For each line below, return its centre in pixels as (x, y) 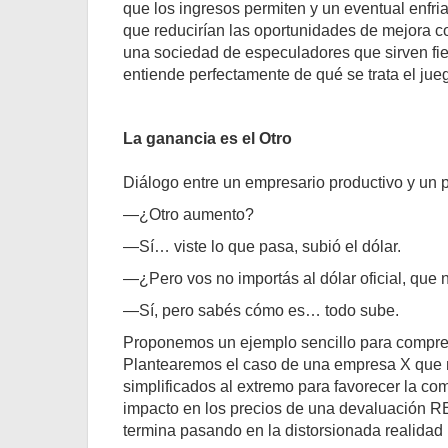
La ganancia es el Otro (207, 138)
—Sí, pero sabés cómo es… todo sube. (261, 310)
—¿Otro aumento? (188, 214)
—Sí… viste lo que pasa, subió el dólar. (262, 246)
